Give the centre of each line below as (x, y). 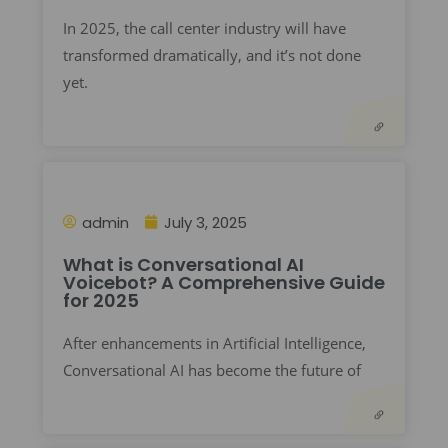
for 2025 (100, 300)
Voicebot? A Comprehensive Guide (223, 282)
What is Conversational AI (183, 264)
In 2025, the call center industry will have (204, 27)
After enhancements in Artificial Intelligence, (214, 342)
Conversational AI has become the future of (211, 369)
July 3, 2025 (205, 222)
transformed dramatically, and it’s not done (211, 54)
